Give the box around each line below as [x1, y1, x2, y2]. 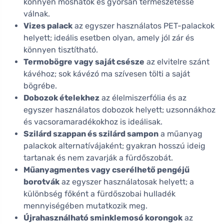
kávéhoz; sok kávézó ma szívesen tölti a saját [23, 69, 190, 79]
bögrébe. [23, 81, 57, 91]
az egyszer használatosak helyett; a [59, 177, 194, 187]
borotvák [23, 177, 59, 187]
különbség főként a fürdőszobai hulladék [23, 189, 175, 199]
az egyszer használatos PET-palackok [72, 21, 214, 31]
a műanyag [158, 129, 202, 139]
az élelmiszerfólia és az [99, 93, 186, 103]
